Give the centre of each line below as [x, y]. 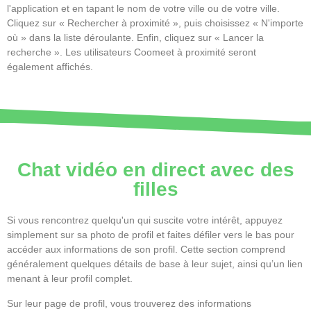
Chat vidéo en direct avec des [155, 170]
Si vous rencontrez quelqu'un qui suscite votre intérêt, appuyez [145, 220]
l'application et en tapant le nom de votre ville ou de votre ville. [143, 8]
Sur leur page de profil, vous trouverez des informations [129, 303]
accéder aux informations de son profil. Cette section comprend [146, 250]
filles [155, 190]
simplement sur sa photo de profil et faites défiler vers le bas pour [151, 235]
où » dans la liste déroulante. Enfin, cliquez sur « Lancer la [135, 37]
